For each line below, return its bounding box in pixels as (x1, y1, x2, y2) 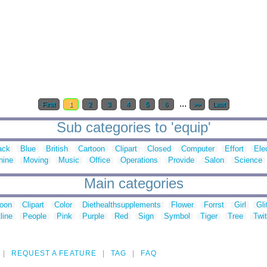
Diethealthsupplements (82, 200, 161, 210)
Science (234, 156, 262, 165)
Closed (147, 144, 171, 154)
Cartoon (78, 144, 105, 154)
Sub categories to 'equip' (56, 119, 211, 136)
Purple (82, 212, 104, 221)
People (23, 212, 46, 221)
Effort (225, 144, 244, 154)
